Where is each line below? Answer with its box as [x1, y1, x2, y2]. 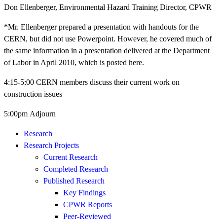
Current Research [43, 153, 98, 161]
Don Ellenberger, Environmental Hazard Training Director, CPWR [4, 3, 212, 11]
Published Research [43, 177, 105, 185]
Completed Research [43, 165, 108, 173]
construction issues [4, 90, 62, 98]
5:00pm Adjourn [4, 110, 56, 118]
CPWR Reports [63, 200, 112, 209]
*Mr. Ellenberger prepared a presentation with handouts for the [4, 23, 199, 31]
